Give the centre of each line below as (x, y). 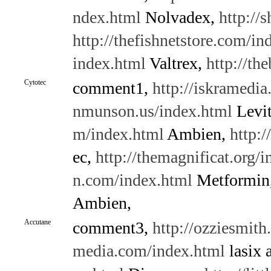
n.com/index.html (132, 180)
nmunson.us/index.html (152, 111)
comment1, (112, 88)
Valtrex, (176, 63)
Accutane (37, 222)
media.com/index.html (149, 251)
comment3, (112, 228)
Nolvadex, (180, 17)
